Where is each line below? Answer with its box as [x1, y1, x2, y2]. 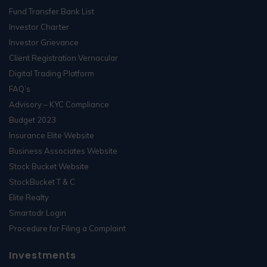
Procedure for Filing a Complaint [9, 223, 126, 233]
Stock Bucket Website [9, 161, 89, 171]
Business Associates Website [9, 145, 117, 156]
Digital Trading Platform [9, 68, 94, 78]
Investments [9, 248, 76, 262]
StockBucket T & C [9, 176, 75, 187]
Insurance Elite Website [9, 130, 94, 140]
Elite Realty [9, 192, 49, 202]
